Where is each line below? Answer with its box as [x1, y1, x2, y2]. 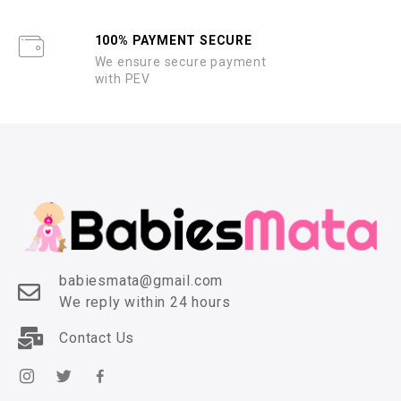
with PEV [94, 72, 150, 86]
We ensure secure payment [94, 55, 267, 69]
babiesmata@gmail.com [59, 272, 224, 290]
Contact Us [59, 328, 135, 346]
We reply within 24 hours [59, 294, 231, 311]
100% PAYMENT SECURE [94, 33, 252, 47]
